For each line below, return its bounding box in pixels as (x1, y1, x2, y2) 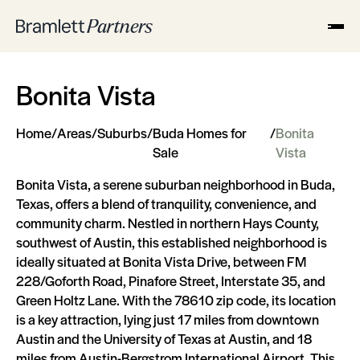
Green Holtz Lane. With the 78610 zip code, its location (16, 290, 336, 309)
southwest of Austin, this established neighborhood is (16, 232, 327, 252)
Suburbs (97, 123, 147, 142)
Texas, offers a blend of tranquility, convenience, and (16, 194, 317, 213)
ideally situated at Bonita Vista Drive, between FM (16, 252, 306, 271)
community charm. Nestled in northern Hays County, (16, 213, 319, 232)
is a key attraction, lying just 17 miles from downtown (16, 309, 319, 329)
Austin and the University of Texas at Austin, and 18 (16, 329, 312, 348)
